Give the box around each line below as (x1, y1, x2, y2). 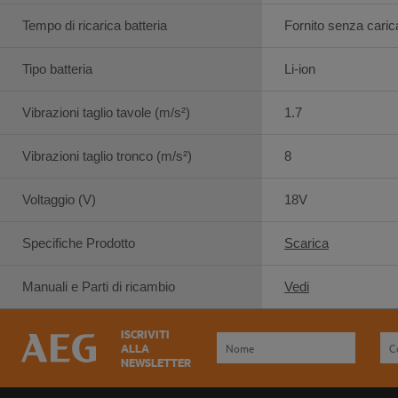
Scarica (284, 235, 329, 251)
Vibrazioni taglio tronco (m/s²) (22, 147, 192, 163)
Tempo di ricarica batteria (22, 17, 167, 33)
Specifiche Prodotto (22, 235, 135, 251)
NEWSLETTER (121, 354, 191, 370)
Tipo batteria (22, 60, 92, 76)
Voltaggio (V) (22, 191, 96, 207)
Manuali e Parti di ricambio (22, 278, 175, 294)
